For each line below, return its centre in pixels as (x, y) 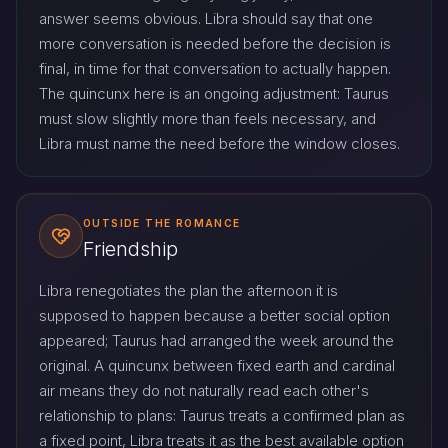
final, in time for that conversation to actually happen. (215, 68)
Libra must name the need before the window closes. (219, 143)
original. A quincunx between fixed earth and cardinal (217, 366)
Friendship (130, 249)
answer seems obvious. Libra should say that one (206, 18)
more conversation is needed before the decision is (215, 43)
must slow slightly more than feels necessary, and (207, 118)
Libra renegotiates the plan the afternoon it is (188, 291)
